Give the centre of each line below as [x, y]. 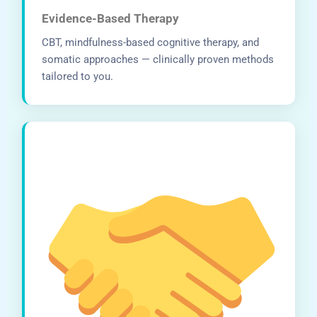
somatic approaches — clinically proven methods [158, 59]
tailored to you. [78, 76]
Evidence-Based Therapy [111, 18]
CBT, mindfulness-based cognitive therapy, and [151, 42]
